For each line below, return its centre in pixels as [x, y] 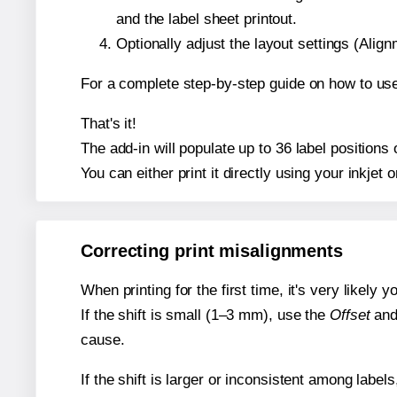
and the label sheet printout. [207, 19]
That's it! [109, 123]
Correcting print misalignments [212, 251]
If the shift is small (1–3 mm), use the [205, 315]
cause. [103, 340]
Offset [350, 315]
